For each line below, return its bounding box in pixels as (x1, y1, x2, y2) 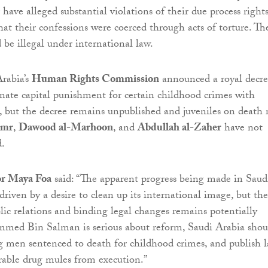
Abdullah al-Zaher (138, 120, 221, 139)
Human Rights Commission (32, 71, 159, 90)
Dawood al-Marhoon (19, 120, 113, 139)
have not (221, 120, 263, 139)
